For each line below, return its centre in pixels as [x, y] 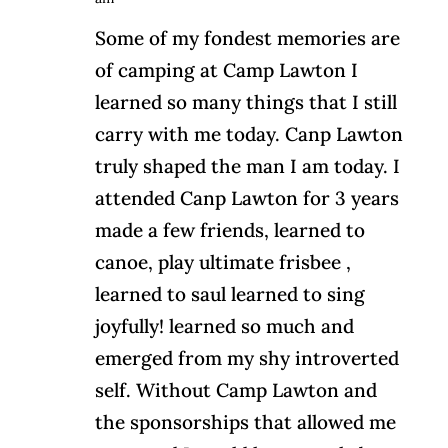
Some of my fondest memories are [247, 38]
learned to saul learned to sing [229, 294]
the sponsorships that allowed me [245, 422]
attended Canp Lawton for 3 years [246, 198]
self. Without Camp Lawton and [235, 390]
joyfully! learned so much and [224, 326]
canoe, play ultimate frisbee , [222, 262]
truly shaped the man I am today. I [247, 166]
